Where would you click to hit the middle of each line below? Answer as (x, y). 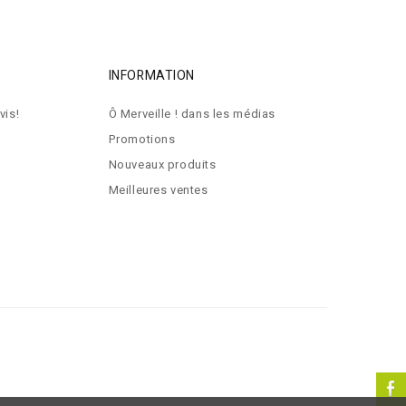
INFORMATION (152, 76)
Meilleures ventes (158, 190)
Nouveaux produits (162, 164)
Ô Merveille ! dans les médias (192, 114)
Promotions (142, 139)
